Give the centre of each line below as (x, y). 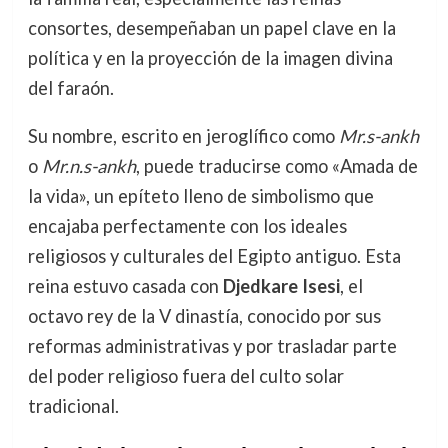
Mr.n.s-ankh (88, 166)
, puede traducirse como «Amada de (276, 166)
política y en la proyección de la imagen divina (210, 58)
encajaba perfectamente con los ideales (187, 226)
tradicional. (73, 406)
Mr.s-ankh (378, 136)
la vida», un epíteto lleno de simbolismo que (200, 196)
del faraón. (70, 88)
